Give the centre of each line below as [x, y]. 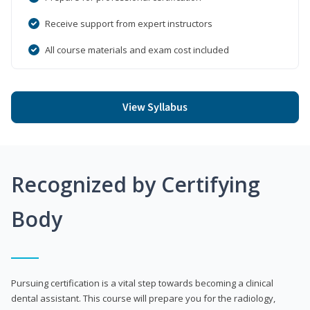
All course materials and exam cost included [137, 49]
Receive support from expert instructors [129, 23]
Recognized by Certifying [136, 184]
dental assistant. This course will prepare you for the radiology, [143, 298]
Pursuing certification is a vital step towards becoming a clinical [142, 283]
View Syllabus [155, 107]
